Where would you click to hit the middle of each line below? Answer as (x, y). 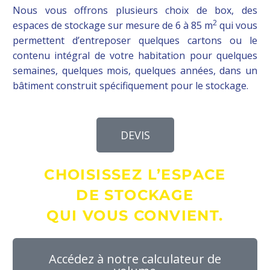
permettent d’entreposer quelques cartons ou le (135, 41)
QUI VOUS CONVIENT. (135, 216)
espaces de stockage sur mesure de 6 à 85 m (113, 26)
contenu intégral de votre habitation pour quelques (135, 56)
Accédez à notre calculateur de (135, 259)
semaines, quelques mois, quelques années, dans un (135, 71)
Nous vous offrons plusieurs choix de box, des (135, 11)
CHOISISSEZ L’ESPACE (135, 175)
